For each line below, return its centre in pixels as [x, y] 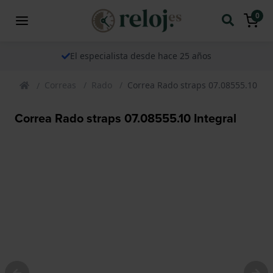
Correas [60, 85]
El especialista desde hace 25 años [141, 55]
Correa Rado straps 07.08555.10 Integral [126, 118]
